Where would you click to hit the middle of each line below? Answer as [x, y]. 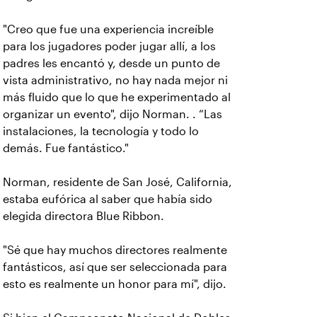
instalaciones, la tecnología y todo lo [101, 131]
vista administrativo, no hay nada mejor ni [115, 80]
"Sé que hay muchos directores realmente [115, 250]
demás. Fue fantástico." [66, 148]
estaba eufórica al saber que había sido [108, 199]
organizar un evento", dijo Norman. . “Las [113, 114]
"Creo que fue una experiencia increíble [108, 29]
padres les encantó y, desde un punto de [111, 63]
